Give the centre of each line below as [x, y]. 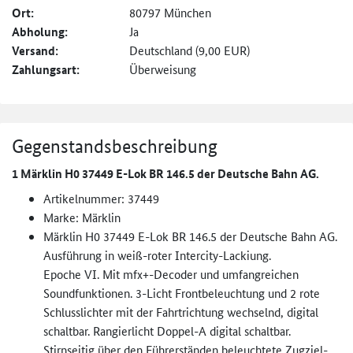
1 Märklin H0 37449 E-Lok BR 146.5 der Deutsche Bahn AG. [165, 174]
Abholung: [40, 32]
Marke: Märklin [82, 217]
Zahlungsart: [46, 70]
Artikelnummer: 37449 [101, 199]
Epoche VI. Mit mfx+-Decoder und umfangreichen [171, 274]
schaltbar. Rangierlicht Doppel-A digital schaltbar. [169, 331]
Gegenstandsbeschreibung [115, 147]
